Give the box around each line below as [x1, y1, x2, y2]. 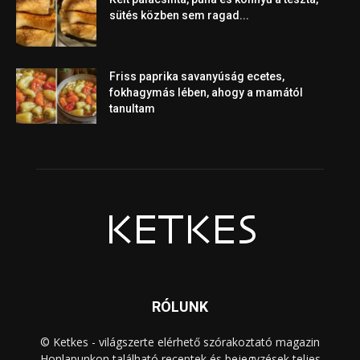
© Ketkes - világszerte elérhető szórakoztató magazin [40, 334, 320, 350]
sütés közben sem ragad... [109, 9, 249, 22]
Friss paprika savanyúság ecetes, [109, 70, 284, 84]
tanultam [109, 102, 155, 116]
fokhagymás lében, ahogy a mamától [109, 86, 303, 100]
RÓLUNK [152, 298, 208, 316]
